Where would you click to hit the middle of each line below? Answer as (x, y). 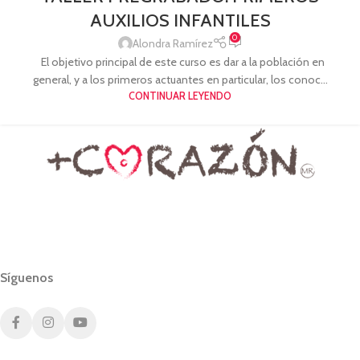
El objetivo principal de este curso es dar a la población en (180, 61)
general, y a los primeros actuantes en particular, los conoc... (180, 79)
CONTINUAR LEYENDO (180, 96)
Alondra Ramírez (172, 43)
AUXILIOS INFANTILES (180, 21)
